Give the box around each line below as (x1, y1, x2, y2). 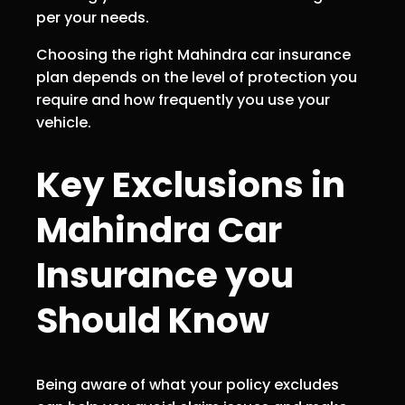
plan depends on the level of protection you (36, 66, 357, 88)
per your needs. (36, 6, 149, 28)
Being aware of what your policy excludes (36, 373, 339, 395)
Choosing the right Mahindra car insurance (36, 43, 351, 65)
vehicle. (36, 111, 91, 133)
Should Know (36, 296, 269, 346)
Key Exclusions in (36, 160, 345, 211)
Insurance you (36, 250, 294, 301)
